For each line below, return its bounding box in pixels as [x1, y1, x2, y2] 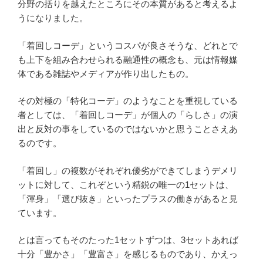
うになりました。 [18, 13, 88, 23]
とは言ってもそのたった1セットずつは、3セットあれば [18, 235, 238, 245]
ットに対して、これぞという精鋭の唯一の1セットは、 [18, 179, 234, 190]
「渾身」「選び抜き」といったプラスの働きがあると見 [18, 193, 238, 204]
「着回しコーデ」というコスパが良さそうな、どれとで [18, 40, 238, 50]
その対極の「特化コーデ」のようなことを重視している [18, 96, 238, 106]
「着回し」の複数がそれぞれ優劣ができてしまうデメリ [18, 165, 238, 176]
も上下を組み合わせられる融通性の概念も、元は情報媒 [18, 54, 238, 65]
